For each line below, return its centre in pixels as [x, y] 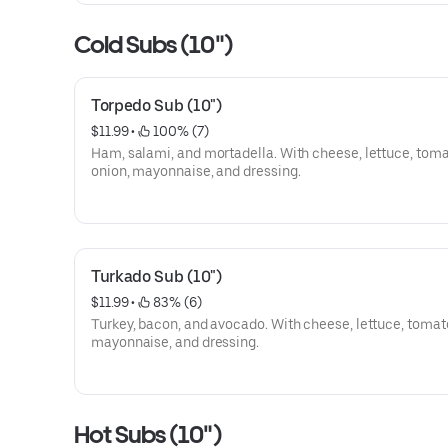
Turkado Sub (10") [156, 276]
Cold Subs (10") [153, 44]
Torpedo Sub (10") [156, 105]
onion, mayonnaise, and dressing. [196, 171]
